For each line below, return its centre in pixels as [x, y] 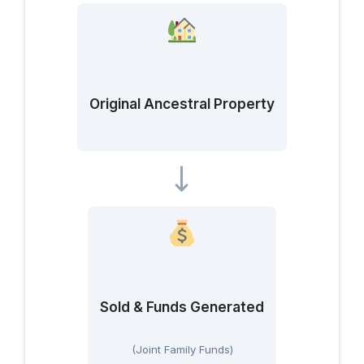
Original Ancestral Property [182, 104]
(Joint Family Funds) [182, 350]
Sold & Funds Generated [182, 307]
